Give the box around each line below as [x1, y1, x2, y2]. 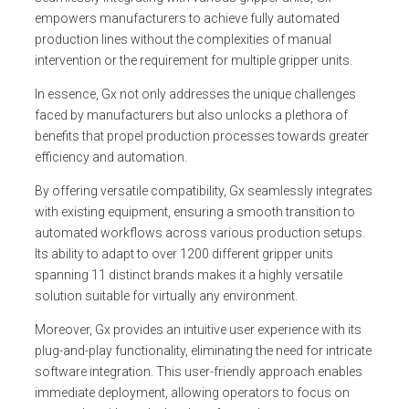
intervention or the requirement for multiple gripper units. [35, 52, 352, 68]
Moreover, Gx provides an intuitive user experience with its [35, 321, 362, 337]
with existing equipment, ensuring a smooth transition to [35, 204, 355, 219]
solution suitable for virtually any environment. [35, 288, 298, 303]
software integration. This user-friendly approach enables [35, 363, 362, 379]
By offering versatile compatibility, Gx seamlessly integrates [35, 183, 372, 198]
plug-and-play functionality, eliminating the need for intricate [35, 342, 372, 358]
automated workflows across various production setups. [35, 225, 365, 240]
